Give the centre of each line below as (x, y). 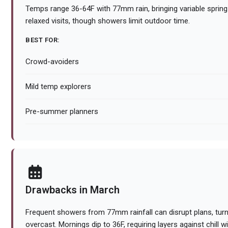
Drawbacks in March (73, 190)
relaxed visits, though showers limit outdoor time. (108, 21)
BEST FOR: (43, 40)
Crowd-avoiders (52, 62)
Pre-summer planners (62, 112)
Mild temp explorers (58, 87)
